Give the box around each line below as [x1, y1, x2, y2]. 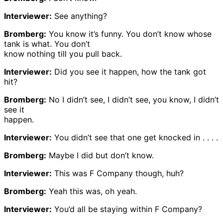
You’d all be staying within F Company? [52, 204, 202, 214]
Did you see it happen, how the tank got [52, 66, 206, 77]
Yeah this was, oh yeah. [46, 186, 137, 196]
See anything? [52, 10, 107, 21]
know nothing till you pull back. [4, 48, 122, 59]
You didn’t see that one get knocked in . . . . [52, 132, 218, 142]
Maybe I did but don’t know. [46, 150, 154, 160]
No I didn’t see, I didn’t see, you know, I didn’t [46, 94, 219, 105]
